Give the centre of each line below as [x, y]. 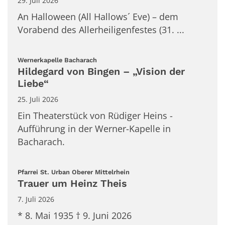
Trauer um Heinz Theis [72, 183]
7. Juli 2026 [36, 199]
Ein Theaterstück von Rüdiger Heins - [95, 116]
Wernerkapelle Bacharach [57, 60]
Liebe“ [33, 84]
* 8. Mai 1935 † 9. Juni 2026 [75, 215]
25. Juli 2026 [38, 99]
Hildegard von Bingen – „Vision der [101, 72]
